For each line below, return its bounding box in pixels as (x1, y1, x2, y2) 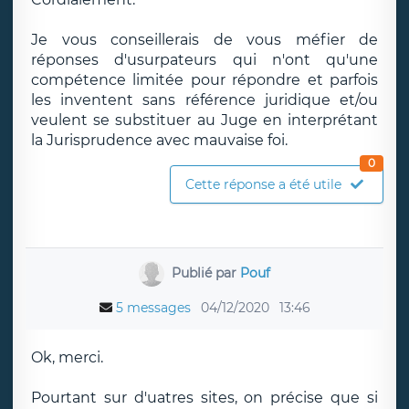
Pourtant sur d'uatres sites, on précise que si (31, 389, 378, 406)
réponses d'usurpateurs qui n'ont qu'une (31, 51, 378, 68)
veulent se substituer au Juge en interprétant (31, 111, 378, 129)
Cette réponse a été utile (185, 176, 341, 193)
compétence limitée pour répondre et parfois (31, 71, 378, 89)
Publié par (171, 264, 240, 281)
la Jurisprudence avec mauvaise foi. (31, 131, 288, 149)
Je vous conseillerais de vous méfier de (31, 31, 378, 48)
